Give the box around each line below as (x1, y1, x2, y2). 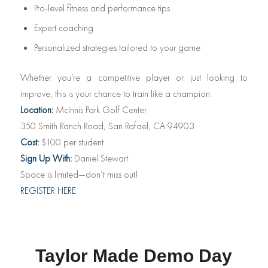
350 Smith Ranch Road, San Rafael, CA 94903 (20, 120, 194, 133)
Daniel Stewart (71, 152, 128, 165)
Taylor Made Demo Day (35, 246, 233, 266)
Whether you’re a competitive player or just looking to (20, 71, 248, 84)
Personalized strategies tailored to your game (33, 41, 200, 54)
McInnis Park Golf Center (53, 103, 147, 117)
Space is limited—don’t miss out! (20, 168, 138, 181)
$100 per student (38, 136, 103, 149)
